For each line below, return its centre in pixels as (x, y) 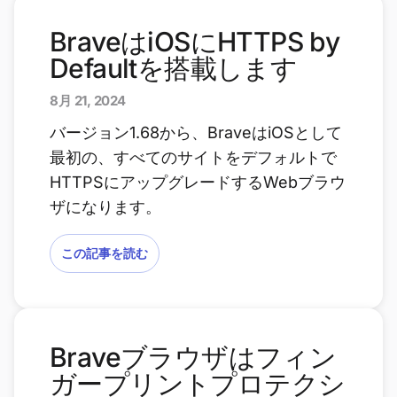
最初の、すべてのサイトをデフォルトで (193, 157)
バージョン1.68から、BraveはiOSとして (196, 132)
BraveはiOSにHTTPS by (195, 42)
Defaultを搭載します (174, 68)
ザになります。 (105, 207)
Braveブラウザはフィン (193, 357)
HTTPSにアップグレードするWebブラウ (198, 182)
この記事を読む (105, 253)
